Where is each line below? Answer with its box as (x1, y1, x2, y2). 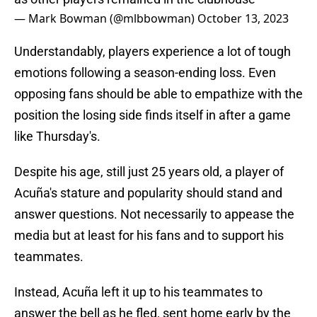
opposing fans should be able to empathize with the (14, 86, 303, 102)
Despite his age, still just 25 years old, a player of (14, 164, 284, 180)
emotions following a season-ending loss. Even (14, 65, 276, 81)
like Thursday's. (14, 129, 100, 144)
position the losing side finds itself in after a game (14, 108, 291, 123)
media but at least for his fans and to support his (14, 228, 284, 243)
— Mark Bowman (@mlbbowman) (14, 11, 197, 27)
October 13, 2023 (197, 11, 289, 27)
